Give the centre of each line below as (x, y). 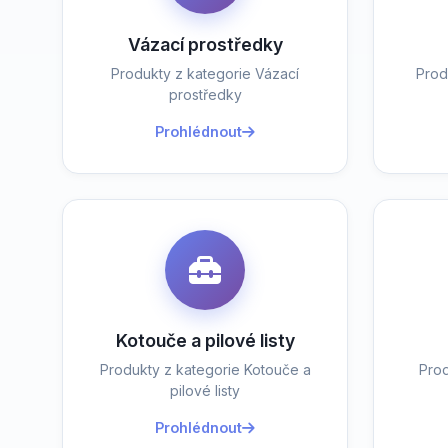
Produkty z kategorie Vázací (205, 73)
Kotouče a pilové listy (205, 340)
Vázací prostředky (205, 44)
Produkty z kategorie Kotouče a (205, 369)
